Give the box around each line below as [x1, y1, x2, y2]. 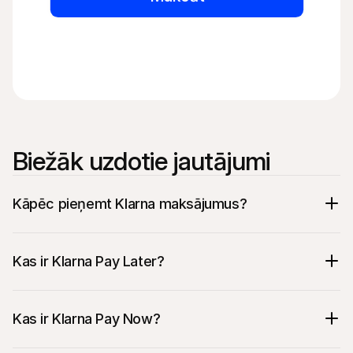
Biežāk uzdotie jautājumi [13, 146, 270, 176]
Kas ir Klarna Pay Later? [13, 252, 165, 269]
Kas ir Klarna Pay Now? [13, 310, 161, 327]
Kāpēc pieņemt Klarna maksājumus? [13, 195, 247, 212]
